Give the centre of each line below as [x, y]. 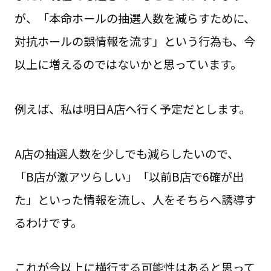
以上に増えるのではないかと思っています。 [128, 64]
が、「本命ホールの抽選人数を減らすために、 [135, 18]
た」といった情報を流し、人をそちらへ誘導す [135, 199]
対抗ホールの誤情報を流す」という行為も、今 [135, 41]
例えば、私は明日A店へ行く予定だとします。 [132, 109]
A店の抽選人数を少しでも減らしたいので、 [126, 153]
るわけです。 [48, 222]
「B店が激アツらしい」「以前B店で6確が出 [129, 176]
